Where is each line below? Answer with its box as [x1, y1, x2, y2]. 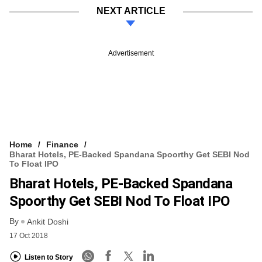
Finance [46, 139, 78, 149]
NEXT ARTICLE [96, 5, 166, 16]
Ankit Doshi [27, 217, 68, 227]
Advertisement [108, 49, 154, 57]
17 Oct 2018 [9, 232, 48, 240]
